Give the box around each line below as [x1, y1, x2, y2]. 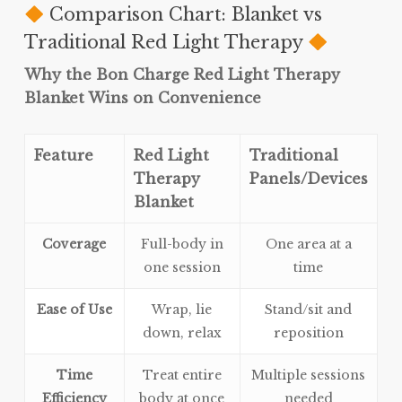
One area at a [265, 236, 352, 253]
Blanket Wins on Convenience [23, 89, 261, 108]
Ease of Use [36, 301, 112, 319]
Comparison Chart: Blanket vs [44, 4, 323, 26]
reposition [273, 325, 344, 342]
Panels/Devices [249, 170, 368, 188]
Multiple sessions [251, 367, 366, 384]
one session [143, 259, 221, 276]
